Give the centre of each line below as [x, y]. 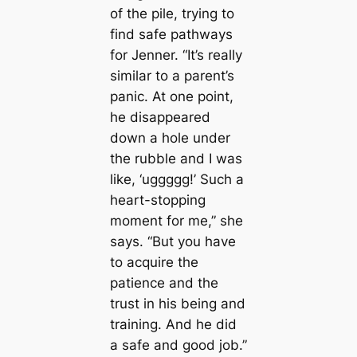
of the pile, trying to [172, 13]
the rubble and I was [176, 158]
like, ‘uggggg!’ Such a [177, 179]
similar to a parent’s [172, 75]
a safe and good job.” [178, 345]
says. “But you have [173, 241]
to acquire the [154, 262]
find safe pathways [171, 34]
